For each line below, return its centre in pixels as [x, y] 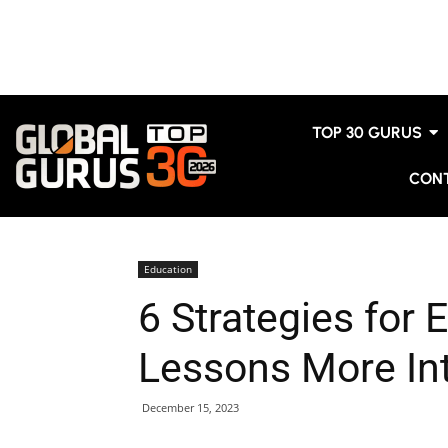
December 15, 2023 [190, 407]
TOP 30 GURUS [367, 132]
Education [168, 269]
